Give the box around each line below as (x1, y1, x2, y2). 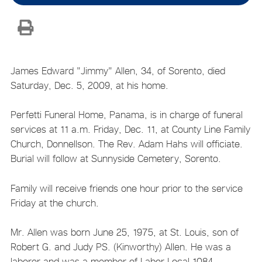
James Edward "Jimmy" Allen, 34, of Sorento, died (10, 64, 225, 77)
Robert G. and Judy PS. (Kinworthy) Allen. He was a (10, 241, 231, 253)
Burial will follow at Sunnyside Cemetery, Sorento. (10, 153, 221, 165)
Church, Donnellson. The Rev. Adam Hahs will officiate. (10, 138, 243, 150)
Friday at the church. (10, 196, 99, 209)
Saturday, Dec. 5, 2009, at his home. (10, 79, 168, 91)
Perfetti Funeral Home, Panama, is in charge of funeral (10, 109, 243, 121)
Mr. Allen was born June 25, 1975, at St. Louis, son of (10, 226, 239, 239)
